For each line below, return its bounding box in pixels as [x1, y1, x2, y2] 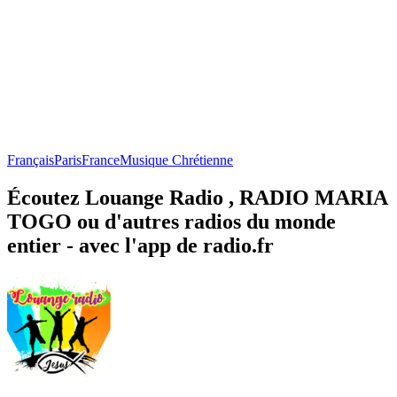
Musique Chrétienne [120, 152, 233, 167]
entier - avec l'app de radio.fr [7, 233, 274, 257]
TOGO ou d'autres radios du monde [7, 209, 336, 233]
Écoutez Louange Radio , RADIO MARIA [7, 185, 387, 209]
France [82, 152, 120, 167]
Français [7, 152, 54, 167]
